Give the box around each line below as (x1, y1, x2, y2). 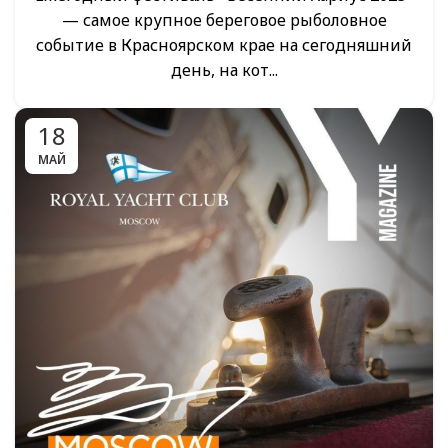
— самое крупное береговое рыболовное (61, 9, 387, 31)
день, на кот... (170, 59, 278, 81)
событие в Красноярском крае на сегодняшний (36, 34, 412, 56)
